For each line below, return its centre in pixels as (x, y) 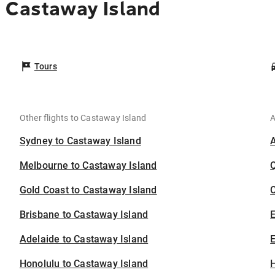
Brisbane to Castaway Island (84, 215)
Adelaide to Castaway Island (84, 239)
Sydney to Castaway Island (80, 141)
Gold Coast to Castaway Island (88, 190)
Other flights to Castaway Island (83, 118)
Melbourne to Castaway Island (88, 166)
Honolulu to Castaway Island (84, 264)
